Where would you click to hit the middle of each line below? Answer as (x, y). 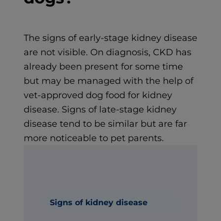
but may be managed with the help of (109, 81)
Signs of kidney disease (99, 202)
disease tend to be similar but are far (105, 124)
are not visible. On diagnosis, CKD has (108, 52)
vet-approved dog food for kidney (98, 95)
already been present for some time (103, 66)
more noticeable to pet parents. (94, 138)
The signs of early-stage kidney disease (110, 38)
